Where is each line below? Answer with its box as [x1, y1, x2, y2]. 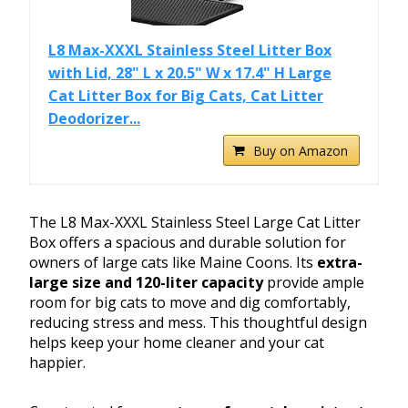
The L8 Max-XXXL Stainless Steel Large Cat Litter [29, 212, 361, 233]
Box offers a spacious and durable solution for [29, 232, 346, 253]
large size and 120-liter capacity [29, 272, 263, 293]
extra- [317, 252, 362, 273]
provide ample [263, 272, 364, 293]
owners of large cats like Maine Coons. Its [29, 252, 317, 273]
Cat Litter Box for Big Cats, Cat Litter [48, 86, 323, 107]
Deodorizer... [48, 108, 140, 129]
